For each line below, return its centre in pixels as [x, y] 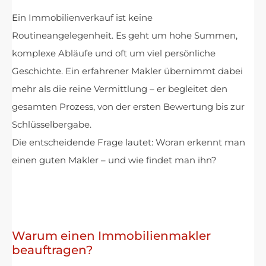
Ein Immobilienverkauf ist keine [82, 18]
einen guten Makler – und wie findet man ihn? [114, 160]
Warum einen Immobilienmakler [111, 236]
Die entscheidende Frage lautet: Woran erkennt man [129, 142]
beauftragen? [52, 250]
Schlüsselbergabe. [52, 125]
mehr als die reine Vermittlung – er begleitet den [120, 89]
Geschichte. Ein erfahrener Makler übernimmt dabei [127, 71]
